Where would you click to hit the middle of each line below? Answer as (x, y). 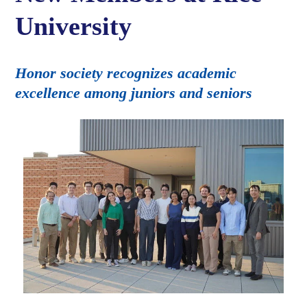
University (74, 26)
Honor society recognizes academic (126, 73)
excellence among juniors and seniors (134, 93)
